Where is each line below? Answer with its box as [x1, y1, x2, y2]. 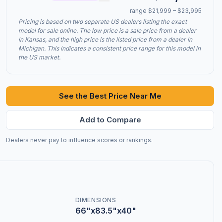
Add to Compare [79, 115, 141, 124]
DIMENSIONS [75, 196, 116, 204]
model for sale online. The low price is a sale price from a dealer [18, 27, 196, 34]
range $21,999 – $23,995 [130, 7, 202, 14]
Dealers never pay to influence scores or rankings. [6, 136, 153, 144]
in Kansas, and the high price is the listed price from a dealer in [18, 36, 192, 43]
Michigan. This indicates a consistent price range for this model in [18, 45, 201, 52]
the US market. [18, 54, 60, 61]
